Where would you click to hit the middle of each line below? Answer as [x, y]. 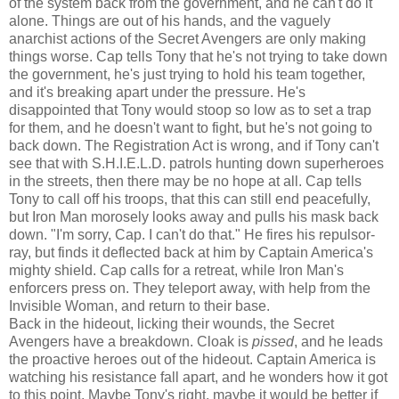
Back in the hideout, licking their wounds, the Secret [171, 323]
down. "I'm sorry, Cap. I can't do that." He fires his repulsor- [192, 234]
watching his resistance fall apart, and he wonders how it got [198, 377]
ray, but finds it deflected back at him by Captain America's [191, 252]
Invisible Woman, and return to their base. [139, 305]
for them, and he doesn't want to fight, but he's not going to [191, 127]
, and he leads [338, 341]
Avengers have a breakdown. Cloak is [130, 341]
